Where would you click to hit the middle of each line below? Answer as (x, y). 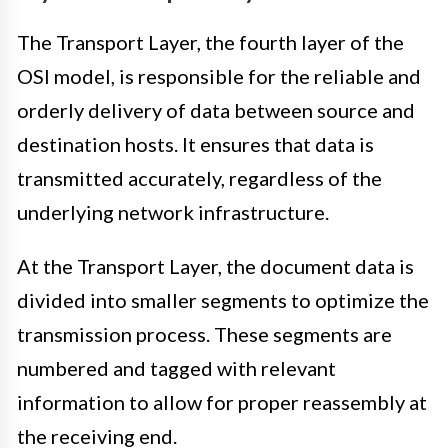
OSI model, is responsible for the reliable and (219, 76)
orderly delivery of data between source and (216, 110)
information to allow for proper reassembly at (222, 402)
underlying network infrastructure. (173, 212)
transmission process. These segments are (204, 334)
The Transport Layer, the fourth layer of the (210, 42)
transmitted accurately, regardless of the (199, 178)
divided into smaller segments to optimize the (223, 300)
